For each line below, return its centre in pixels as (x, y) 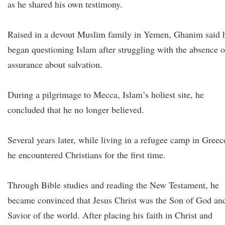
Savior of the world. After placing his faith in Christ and (110, 215)
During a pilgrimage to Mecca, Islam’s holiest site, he (106, 94)
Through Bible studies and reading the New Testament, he (113, 185)
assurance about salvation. (57, 64)
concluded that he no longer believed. (76, 109)
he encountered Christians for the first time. (88, 155)
